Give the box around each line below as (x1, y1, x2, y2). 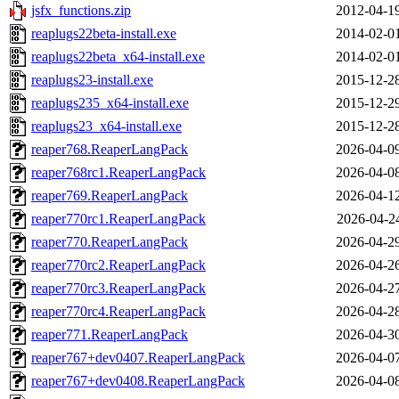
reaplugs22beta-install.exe (31, 26, 176, 42)
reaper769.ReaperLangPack (31, 188, 188, 204)
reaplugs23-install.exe (31, 72, 153, 88)
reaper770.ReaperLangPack (31, 234, 188, 250)
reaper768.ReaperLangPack (31, 142, 188, 158)
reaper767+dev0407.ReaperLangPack (31, 350, 245, 366)
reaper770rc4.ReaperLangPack (31, 304, 206, 320)
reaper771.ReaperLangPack (31, 327, 188, 343)
